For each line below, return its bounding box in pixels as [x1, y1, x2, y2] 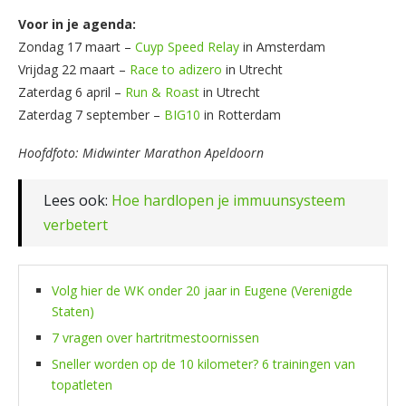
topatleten [52, 375, 112, 393]
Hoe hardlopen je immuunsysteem [111, 189, 345, 210]
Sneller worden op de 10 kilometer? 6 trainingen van [52, 354, 355, 372]
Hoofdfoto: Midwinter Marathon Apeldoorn [18, 143, 264, 161]
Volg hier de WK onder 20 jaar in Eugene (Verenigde [52, 281, 353, 299]
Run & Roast [125, 82, 199, 101]
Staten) [52, 302, 94, 320]
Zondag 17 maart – [18, 37, 135, 55]
